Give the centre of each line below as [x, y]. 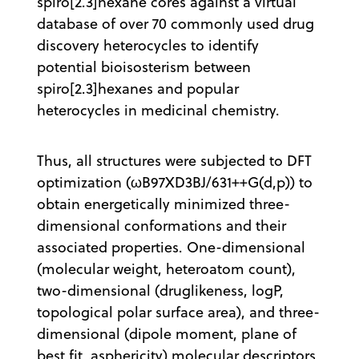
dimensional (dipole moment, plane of [167, 333]
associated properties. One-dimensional [171, 247]
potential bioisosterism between [144, 67]
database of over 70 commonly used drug [175, 23]
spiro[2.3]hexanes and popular [138, 88]
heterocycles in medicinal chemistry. [162, 110]
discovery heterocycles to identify [148, 45]
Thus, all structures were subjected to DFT [174, 160]
